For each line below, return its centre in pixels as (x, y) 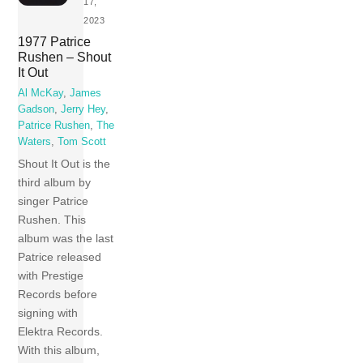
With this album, (59, 350)
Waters (35, 142)
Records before (58, 295)
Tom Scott (82, 142)
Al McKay (41, 94)
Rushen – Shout (65, 56)
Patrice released (60, 257)
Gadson (36, 110)
